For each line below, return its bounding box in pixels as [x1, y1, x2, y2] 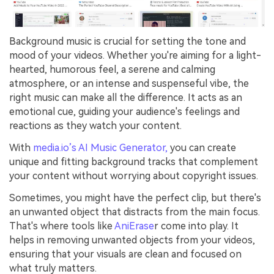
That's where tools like [9, 220, 114, 232]
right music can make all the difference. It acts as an [9, 92, 242, 104]
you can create [168, 142, 236, 154]
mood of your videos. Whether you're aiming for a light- [9, 50, 261, 62]
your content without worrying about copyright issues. [9, 170, 258, 182]
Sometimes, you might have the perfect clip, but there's [9, 191, 261, 204]
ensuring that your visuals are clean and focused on [9, 248, 242, 260]
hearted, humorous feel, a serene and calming [9, 64, 215, 76]
